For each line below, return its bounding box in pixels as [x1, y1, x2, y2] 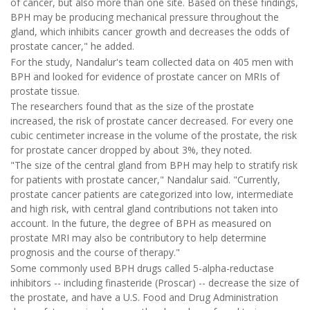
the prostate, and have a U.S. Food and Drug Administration [10, 290, 278, 304]
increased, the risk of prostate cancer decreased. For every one [10, 114, 293, 128]
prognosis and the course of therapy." [10, 246, 180, 259]
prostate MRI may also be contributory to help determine [10, 231, 266, 245]
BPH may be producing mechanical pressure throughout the [10, 10, 279, 24]
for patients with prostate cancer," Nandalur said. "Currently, [10, 173, 280, 187]
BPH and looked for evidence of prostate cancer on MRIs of [10, 69, 280, 83]
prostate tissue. [10, 84, 80, 98]
